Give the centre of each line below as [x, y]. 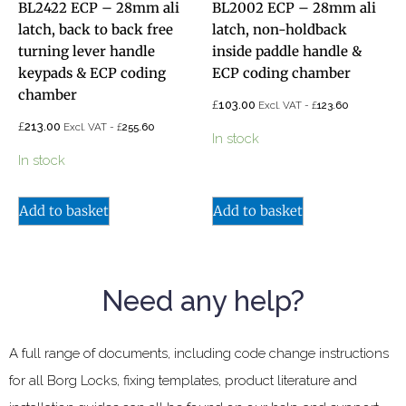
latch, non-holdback [280, 29]
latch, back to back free [96, 29]
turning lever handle [87, 51]
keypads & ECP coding [92, 72]
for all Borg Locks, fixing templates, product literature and [183, 380]
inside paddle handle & [287, 51]
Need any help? [203, 300]
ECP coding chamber [281, 72]
